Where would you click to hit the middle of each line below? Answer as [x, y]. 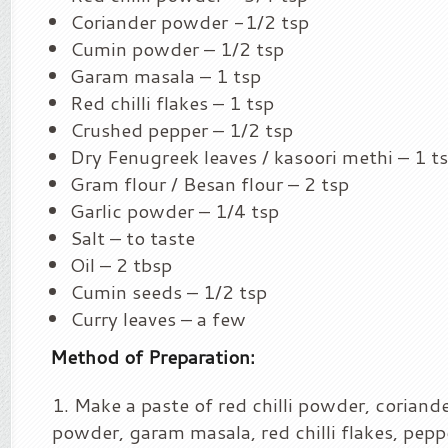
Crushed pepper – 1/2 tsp [181, 129]
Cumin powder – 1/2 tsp [177, 48]
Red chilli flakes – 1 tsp [172, 102]
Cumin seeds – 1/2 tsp [168, 291]
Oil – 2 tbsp [121, 264]
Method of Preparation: [152, 356]
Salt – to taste [132, 237]
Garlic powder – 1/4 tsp [174, 210]
